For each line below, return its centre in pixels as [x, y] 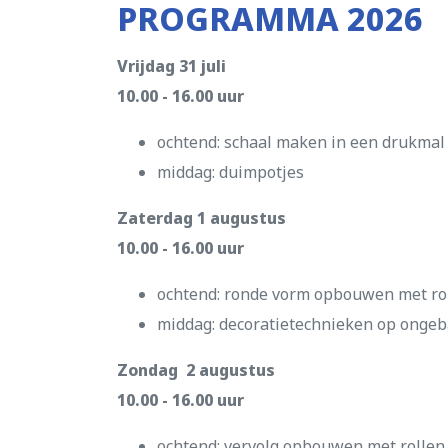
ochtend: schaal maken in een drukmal [301, 142]
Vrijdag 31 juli [171, 66]
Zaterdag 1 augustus [201, 218]
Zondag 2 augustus [196, 370]
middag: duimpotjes [230, 172]
